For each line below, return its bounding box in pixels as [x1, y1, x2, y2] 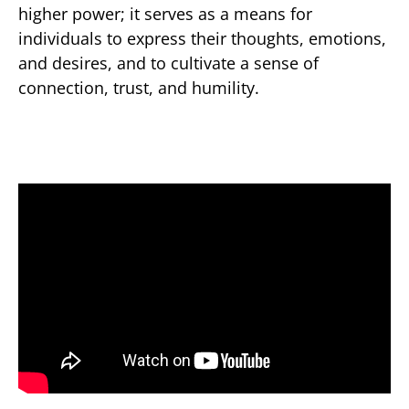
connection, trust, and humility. [18, 76, 259, 99]
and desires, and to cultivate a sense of [18, 51, 319, 74]
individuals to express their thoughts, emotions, [18, 26, 386, 49]
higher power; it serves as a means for [18, 2, 312, 25]
